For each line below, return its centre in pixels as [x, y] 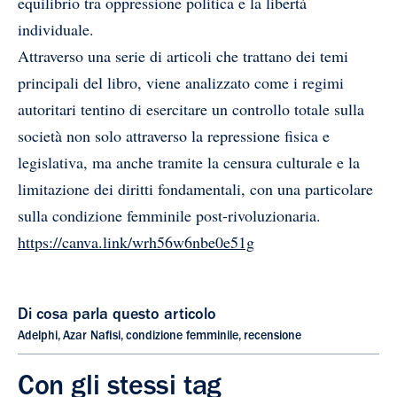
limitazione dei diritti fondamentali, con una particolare [195, 188]
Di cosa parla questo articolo [117, 316]
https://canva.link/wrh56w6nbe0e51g [136, 241]
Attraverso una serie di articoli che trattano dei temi [183, 55]
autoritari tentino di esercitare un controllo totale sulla [191, 109]
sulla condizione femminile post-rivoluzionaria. [169, 215]
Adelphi [38, 336]
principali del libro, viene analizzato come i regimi [181, 82]
